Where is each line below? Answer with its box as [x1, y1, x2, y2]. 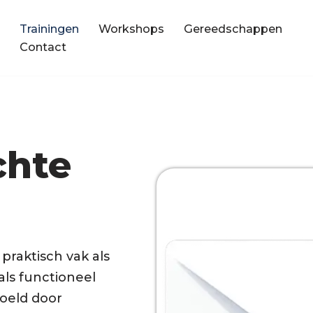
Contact [20, 39, 66, 54]
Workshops [99, 21, 164, 36]
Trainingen [20, 21, 79, 36]
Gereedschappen [184, 21, 282, 36]
